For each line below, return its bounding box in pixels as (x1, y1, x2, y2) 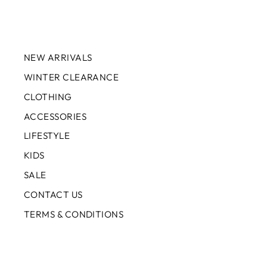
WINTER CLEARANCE (24, 71, 119, 83)
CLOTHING (24, 91, 72, 103)
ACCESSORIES (24, 110, 86, 122)
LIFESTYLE (24, 130, 70, 142)
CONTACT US (24, 188, 83, 200)
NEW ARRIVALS (24, 52, 92, 64)
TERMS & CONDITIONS (24, 208, 124, 220)
